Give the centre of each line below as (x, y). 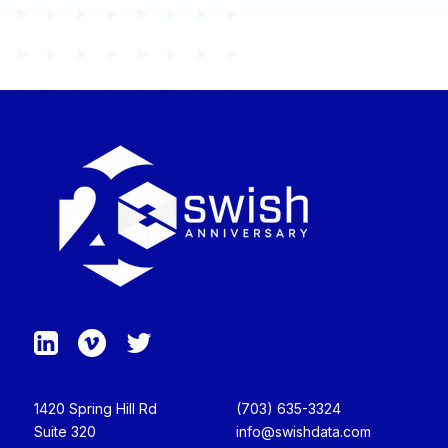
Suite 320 (64, 431)
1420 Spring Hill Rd (95, 408)
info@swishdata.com (303, 431)
